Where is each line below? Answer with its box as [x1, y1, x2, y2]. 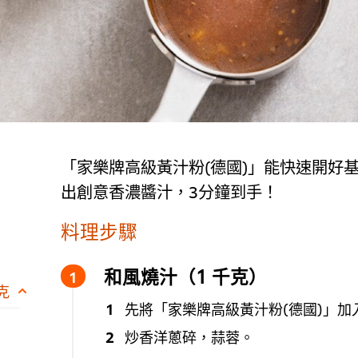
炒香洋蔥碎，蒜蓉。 [124, 325, 254, 346]
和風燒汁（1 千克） [103, 262, 267, 288]
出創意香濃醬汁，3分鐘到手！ [60, 180, 278, 203]
